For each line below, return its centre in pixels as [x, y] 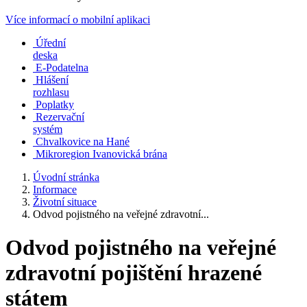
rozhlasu [51, 92]
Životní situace [65, 202]
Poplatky [55, 105]
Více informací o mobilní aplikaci [78, 20]
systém [48, 129]
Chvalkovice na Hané [83, 142]
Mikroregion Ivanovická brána [101, 154]
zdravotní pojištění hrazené [134, 273]
